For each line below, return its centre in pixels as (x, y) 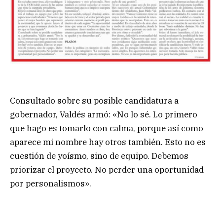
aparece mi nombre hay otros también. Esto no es (108, 142)
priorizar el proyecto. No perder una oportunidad (107, 169)
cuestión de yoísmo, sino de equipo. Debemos (99, 156)
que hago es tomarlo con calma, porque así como (107, 128)
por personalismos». (51, 183)
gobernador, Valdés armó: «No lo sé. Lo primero (104, 114)
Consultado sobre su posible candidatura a (94, 100)
